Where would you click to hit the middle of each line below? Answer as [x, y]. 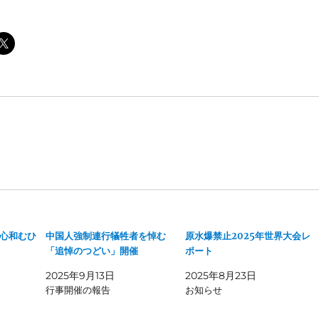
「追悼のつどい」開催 [92, 251]
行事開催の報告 [78, 290]
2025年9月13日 [80, 276]
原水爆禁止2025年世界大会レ [247, 236]
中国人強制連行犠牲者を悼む [106, 236]
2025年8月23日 [220, 276]
